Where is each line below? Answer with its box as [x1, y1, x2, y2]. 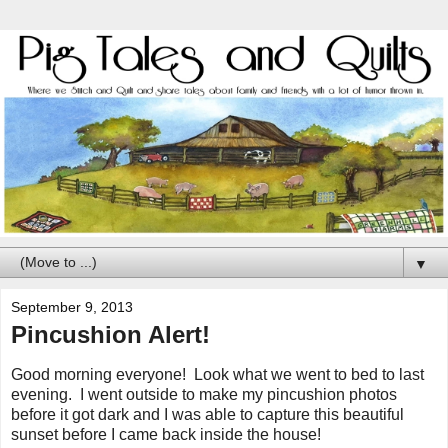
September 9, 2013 [11, 298, 133, 315]
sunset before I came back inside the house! [11, 425, 321, 443]
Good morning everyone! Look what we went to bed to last [11, 365, 424, 383]
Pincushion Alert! [11, 320, 210, 348]
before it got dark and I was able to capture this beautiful [11, 405, 404, 423]
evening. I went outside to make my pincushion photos [11, 385, 397, 403]
